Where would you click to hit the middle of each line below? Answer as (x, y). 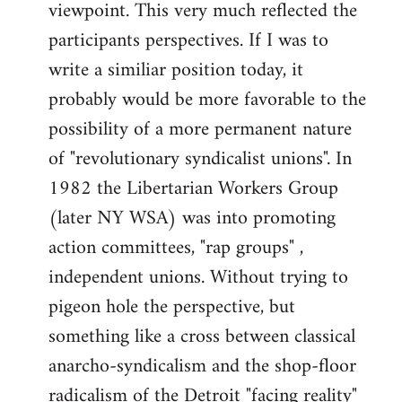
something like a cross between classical (202, 337)
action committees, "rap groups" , (176, 248)
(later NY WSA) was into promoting (192, 218)
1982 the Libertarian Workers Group (193, 189)
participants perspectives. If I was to (188, 41)
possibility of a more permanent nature (200, 130)
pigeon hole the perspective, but (172, 307)
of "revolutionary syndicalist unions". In (200, 159)
